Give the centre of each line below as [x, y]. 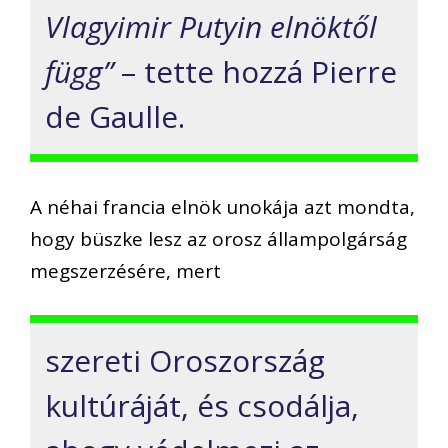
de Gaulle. [115, 117]
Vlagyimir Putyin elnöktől [211, 27]
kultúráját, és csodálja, [202, 406]
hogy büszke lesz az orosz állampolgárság [218, 238]
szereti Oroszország [185, 361]
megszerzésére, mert [125, 270]
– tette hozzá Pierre [255, 72]
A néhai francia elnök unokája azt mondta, [222, 206]
